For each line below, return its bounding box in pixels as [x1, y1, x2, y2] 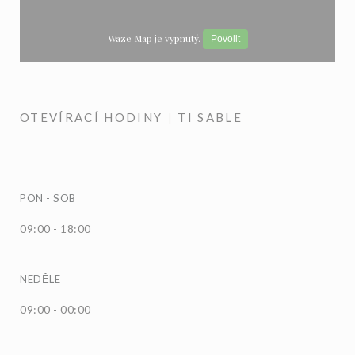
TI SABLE [177, 109, 242, 124]
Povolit [210, 32, 240, 44]
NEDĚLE [20, 272, 60, 285]
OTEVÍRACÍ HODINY [20, 109, 163, 124]
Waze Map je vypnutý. [107, 31, 203, 44]
